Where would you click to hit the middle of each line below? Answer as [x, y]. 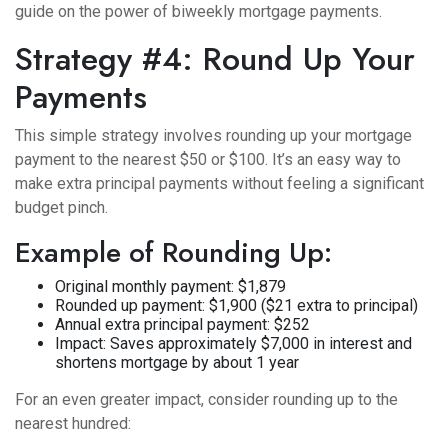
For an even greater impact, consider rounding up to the [206, 399]
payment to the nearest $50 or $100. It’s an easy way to [208, 159]
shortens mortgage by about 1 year [177, 362]
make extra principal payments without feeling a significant [219, 183]
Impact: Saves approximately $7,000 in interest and [233, 343]
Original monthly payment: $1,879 [170, 286]
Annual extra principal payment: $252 [182, 324]
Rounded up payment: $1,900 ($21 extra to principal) [236, 305]
